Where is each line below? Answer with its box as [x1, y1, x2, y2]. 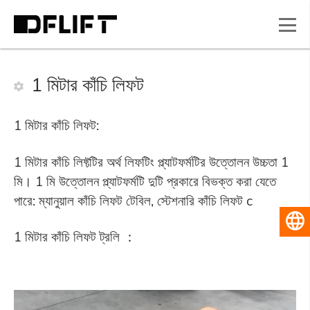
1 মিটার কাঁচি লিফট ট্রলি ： [13, 228, 136, 246]
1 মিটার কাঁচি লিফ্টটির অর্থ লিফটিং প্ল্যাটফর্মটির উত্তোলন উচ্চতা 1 [13, 153, 289, 170]
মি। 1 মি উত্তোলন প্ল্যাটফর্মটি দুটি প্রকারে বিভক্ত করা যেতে [13, 172, 276, 190]
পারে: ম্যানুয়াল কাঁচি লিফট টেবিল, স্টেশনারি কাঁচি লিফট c [13, 192, 253, 209]
